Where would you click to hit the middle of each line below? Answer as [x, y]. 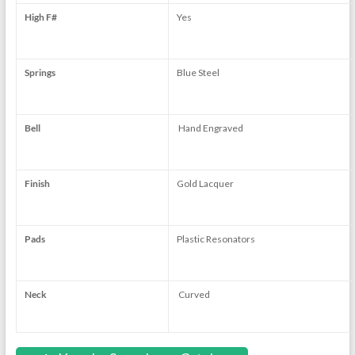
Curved [193, 294]
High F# [40, 17]
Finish [37, 183]
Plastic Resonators [216, 239]
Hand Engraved [210, 128]
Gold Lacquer [205, 183]
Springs [40, 72]
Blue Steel [198, 72]
